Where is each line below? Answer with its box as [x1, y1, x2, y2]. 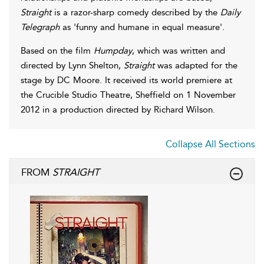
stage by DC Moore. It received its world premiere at [21, 74, 232, 85]
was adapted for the [154, 60, 237, 71]
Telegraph [21, 21, 60, 32]
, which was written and [132, 45, 225, 56]
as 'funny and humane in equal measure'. [60, 21, 225, 32]
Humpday [94, 45, 132, 56]
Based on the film [21, 45, 94, 56]
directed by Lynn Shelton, [21, 60, 124, 71]
